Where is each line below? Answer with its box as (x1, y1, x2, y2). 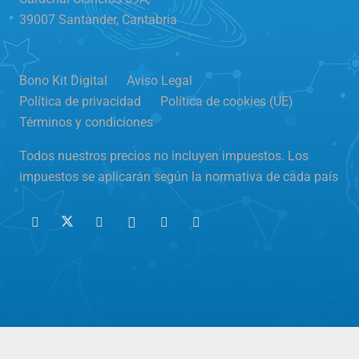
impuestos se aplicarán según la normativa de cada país (19, 168, 338, 184)
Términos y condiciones (19, 114, 153, 130)
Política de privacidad (19, 93, 141, 109)
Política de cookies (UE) (160, 93, 293, 109)
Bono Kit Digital (19, 72, 107, 88)
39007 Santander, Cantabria (19, 11, 177, 27)
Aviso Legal (127, 72, 192, 88)
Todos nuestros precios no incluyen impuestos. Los (19, 147, 309, 163)
